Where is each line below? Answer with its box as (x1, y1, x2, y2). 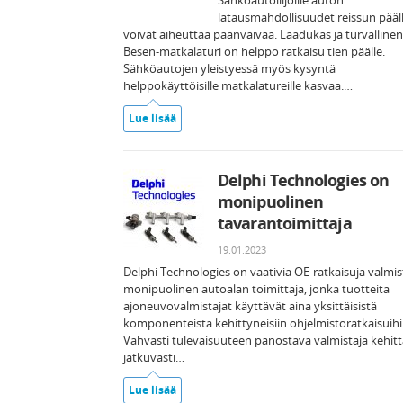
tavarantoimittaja (218, 212, 352, 234)
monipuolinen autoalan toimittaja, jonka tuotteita (123, 281, 390, 297)
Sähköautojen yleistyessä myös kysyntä (123, 60, 336, 76)
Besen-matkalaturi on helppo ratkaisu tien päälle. (123, 43, 385, 59)
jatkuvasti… (123, 349, 184, 365)
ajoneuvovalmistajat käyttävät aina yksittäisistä (123, 298, 377, 314)
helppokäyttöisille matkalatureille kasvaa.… (123, 77, 353, 94)
